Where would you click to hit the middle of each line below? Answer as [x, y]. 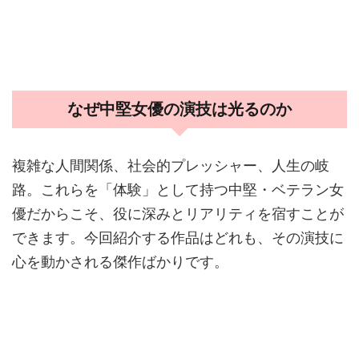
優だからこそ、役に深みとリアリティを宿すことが [178, 212]
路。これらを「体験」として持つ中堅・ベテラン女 [178, 188]
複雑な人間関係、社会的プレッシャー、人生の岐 [171, 164]
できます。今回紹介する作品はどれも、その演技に [178, 236]
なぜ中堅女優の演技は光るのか [179, 109]
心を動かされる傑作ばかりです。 [120, 260]
